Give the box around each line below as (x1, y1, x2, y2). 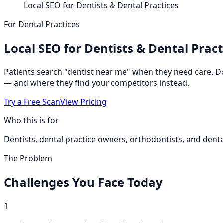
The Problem (4, 152, 52, 164)
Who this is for (4, 114, 59, 126)
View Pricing (60, 96, 107, 107)
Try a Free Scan (4, 96, 60, 107)
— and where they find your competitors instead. (4, 77, 189, 88)
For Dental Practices (4, 19, 80, 30)
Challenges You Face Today (4, 173, 163, 190)
